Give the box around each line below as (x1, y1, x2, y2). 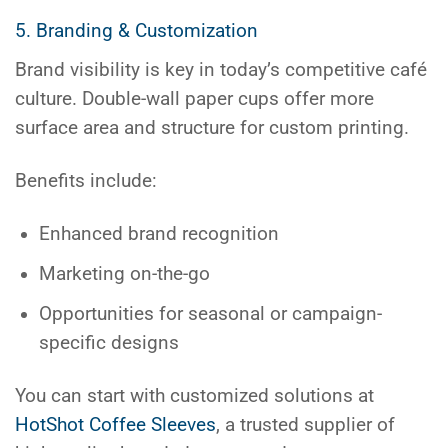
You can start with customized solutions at (15, 385, 374, 408)
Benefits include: (15, 169, 157, 192)
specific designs (39, 332, 180, 355)
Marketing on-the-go (39, 263, 211, 286)
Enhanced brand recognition (39, 222, 280, 245)
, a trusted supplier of (216, 414, 395, 437)
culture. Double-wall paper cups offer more (15, 87, 374, 110)
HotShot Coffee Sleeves (15, 414, 216, 437)
